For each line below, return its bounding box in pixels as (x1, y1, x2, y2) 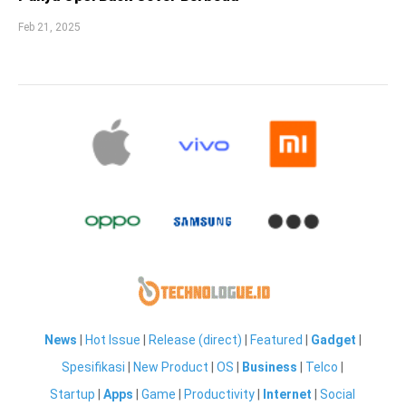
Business (242, 360, 298, 374)
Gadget (310, 333, 356, 347)
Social (320, 387, 356, 401)
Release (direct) (148, 333, 242, 347)
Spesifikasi (62, 360, 126, 374)
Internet (263, 387, 313, 401)
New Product (133, 360, 209, 374)
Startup (50, 387, 96, 401)
